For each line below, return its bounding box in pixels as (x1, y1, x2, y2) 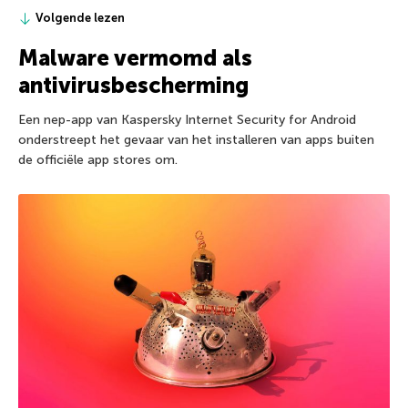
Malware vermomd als (18, 45, 252, 72)
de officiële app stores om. (18, 152, 178, 168)
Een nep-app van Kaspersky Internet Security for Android (18, 112, 356, 128)
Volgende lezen (36, 11, 125, 25)
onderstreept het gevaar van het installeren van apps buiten (18, 132, 374, 148)
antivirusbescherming (18, 72, 249, 99)
